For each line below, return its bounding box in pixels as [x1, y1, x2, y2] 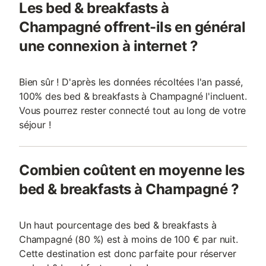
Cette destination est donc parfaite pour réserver [19, 248, 236, 259]
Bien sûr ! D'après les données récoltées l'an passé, [19, 76, 243, 88]
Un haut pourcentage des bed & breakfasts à [19, 219, 217, 231]
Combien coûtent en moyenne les [19, 161, 245, 179]
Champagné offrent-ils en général [19, 18, 246, 36]
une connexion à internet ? [19, 37, 198, 55]
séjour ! [19, 119, 51, 131]
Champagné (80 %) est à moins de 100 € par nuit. [19, 233, 238, 245]
